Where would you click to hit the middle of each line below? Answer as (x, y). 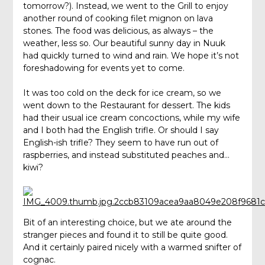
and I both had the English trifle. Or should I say (121, 130)
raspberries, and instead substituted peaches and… (126, 155)
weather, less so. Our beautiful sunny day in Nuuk (124, 43)
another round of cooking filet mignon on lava (118, 19)
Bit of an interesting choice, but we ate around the (127, 223)
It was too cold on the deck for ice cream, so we (122, 93)
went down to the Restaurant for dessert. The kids (126, 106)
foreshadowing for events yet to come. (104, 68)
